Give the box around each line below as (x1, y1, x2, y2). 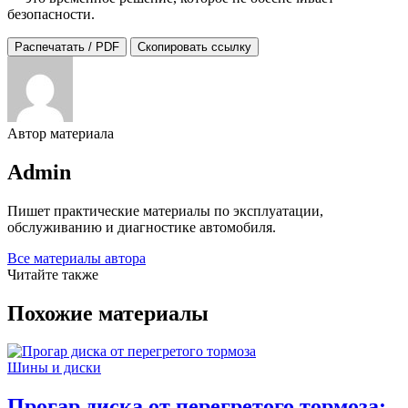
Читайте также (7, 266, 98, 282)
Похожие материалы (7, 301, 209, 325)
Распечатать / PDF (15, 39, 119, 54)
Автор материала (7, 125, 114, 141)
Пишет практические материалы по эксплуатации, (7, 202, 323, 219)
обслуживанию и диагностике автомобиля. (7, 219, 276, 235)
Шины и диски (7, 360, 101, 376)
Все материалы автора (7, 250, 146, 266)
